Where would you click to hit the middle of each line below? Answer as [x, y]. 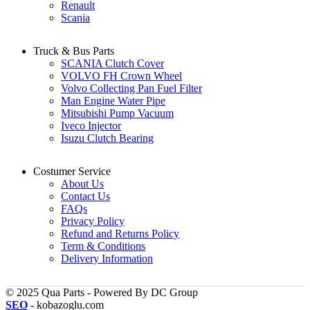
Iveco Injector [91, 125]
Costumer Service [72, 171]
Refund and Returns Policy [120, 233]
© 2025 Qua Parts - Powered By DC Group [102, 292]
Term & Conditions [103, 246]
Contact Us [85, 196]
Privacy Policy [93, 221]
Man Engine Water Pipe [113, 100]
